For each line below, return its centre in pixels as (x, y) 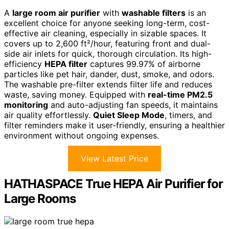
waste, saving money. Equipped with (76, 95)
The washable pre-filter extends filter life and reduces (108, 85)
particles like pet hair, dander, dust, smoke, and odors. (109, 74)
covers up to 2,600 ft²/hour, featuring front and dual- (107, 44)
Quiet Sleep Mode (129, 115)
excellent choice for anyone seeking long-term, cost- (107, 23)
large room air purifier (56, 13)
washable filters (154, 13)
